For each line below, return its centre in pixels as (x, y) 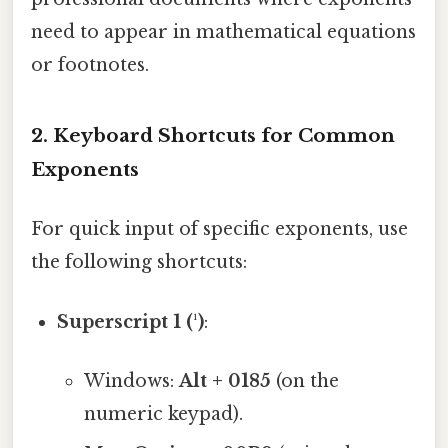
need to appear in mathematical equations (223, 32)
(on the (304, 380)
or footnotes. (90, 65)
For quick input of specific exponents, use (219, 229)
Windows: (131, 380)
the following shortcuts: (139, 262)
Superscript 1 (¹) (131, 321)
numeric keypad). (163, 413)
